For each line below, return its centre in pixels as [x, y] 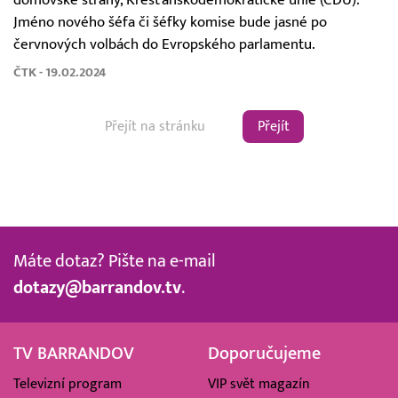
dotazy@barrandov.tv [97, 288]
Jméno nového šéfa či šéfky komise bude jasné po [170, 22]
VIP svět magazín [259, 384]
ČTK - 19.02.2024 [60, 72]
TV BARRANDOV [74, 354]
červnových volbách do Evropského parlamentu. [164, 44]
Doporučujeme [264, 354]
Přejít [273, 127]
